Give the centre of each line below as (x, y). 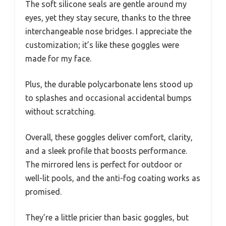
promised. (43, 191)
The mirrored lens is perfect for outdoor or (104, 164)
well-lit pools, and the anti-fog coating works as (113, 178)
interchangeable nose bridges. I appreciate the (108, 31)
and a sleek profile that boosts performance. (106, 151)
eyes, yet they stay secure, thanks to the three (108, 17)
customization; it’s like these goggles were (102, 45)
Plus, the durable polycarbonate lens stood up (109, 84)
